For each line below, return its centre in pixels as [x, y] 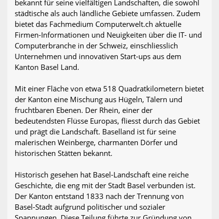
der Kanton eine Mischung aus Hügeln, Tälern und [99, 99]
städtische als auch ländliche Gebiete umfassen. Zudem [108, 13]
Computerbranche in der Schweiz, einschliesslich [96, 45]
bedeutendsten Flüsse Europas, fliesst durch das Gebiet [107, 120]
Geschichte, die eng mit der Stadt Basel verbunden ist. [105, 185]
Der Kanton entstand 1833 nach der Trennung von [99, 196]
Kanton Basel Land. [47, 67]
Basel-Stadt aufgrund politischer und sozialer [90, 207]
